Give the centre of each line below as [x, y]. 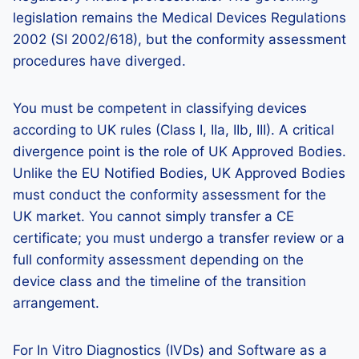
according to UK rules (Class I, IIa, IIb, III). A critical [173, 130]
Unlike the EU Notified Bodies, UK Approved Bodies [179, 173]
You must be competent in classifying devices [160, 108]
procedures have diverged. [99, 61]
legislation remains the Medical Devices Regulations [179, 18]
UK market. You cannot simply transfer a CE [153, 216]
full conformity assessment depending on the [158, 260]
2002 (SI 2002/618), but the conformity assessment [179, 39]
